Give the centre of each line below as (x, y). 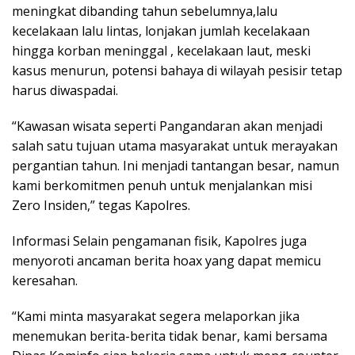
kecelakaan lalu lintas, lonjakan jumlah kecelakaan (161, 31)
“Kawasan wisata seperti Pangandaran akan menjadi (167, 126)
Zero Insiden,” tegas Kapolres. (101, 206)
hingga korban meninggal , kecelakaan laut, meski (161, 51)
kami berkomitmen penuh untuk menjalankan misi (162, 186)
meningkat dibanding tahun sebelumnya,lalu (145, 11)
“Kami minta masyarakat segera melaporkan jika (156, 317)
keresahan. (45, 281)
